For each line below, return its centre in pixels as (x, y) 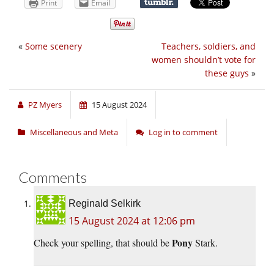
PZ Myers (45, 105)
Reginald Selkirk (105, 204)
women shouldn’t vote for (204, 60)
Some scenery (54, 46)
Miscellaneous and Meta (74, 132)
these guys (227, 73)
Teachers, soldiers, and (209, 46)
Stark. (205, 243)
